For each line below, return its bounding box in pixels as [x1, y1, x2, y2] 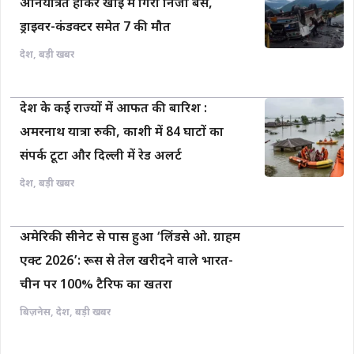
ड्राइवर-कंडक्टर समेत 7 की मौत [20, 19, 171, 36]
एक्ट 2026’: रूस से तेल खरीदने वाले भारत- [20, 253, 233, 270]
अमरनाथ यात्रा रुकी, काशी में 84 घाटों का [20, 124, 224, 141]
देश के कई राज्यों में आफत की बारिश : [20, 100, 207, 118]
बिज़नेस [20, 306, 51, 319]
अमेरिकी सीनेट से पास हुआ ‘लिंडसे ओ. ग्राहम [20, 229, 240, 247]
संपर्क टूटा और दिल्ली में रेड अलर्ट [20, 148, 182, 165]
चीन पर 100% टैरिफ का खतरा [20, 277, 172, 294]
